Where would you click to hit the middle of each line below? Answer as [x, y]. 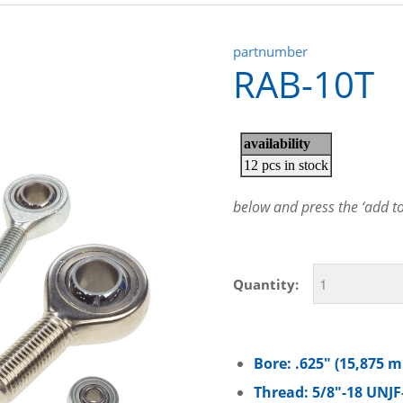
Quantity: [266, 284]
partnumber [271, 51]
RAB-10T [304, 84]
